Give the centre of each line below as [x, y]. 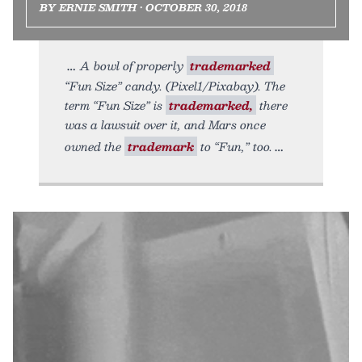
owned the [95, 146]
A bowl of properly [133, 65]
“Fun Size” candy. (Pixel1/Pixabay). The [175, 85]
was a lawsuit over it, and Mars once [165, 124]
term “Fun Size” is [115, 105]
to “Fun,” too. [235, 146]
